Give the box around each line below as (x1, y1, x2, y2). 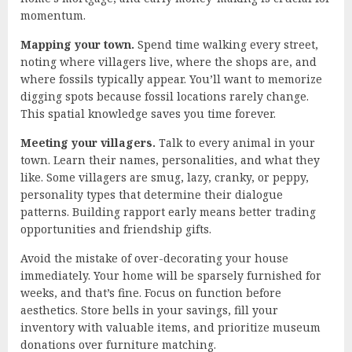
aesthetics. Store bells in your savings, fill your (20, 302, 278, 317)
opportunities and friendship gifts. (20, 221, 211, 236)
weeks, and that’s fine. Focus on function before (20, 284, 281, 300)
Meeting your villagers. (20, 134, 156, 150)
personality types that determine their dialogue (20, 186, 283, 202)
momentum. (20, 7, 86, 23)
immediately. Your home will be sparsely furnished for (20, 267, 321, 283)
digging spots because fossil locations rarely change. (20, 88, 309, 104)
